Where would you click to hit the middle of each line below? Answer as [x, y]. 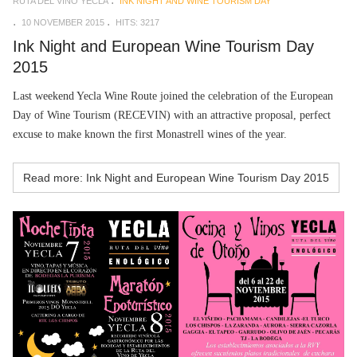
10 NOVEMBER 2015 [63, 23]
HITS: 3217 [137, 23]
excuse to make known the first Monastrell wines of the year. [150, 134]
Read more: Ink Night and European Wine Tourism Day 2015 [176, 177]
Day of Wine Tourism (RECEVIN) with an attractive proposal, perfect [172, 115]
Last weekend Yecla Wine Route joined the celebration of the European [173, 96]
